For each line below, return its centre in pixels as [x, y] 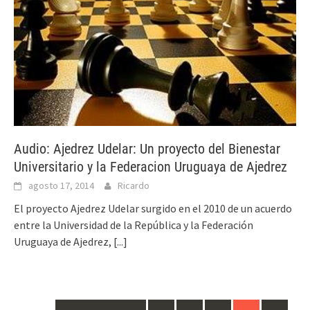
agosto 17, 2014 [61, 186]
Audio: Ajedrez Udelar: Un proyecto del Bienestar [147, 149]
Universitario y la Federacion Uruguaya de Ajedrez [151, 167]
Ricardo [134, 186]
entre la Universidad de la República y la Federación [134, 225]
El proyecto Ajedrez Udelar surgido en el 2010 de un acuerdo [153, 209]
